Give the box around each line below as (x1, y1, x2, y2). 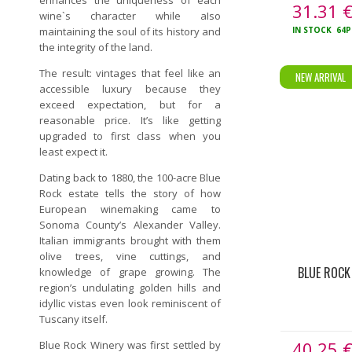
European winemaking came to (39, 202, 221, 216)
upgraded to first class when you (39, 129, 221, 143)
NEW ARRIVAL (295, 69, 346, 85)
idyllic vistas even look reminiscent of (39, 296, 221, 310)
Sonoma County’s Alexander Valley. (39, 218, 221, 232)
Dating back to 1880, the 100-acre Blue (39, 170, 221, 185)
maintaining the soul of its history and (39, 24, 221, 38)
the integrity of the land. (39, 40, 152, 54)
